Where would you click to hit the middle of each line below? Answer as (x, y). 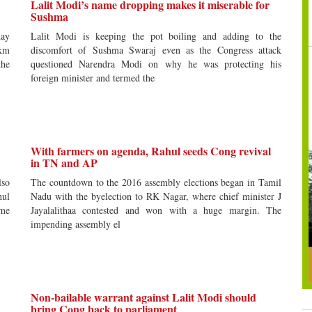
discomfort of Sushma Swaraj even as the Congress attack (156, 50)
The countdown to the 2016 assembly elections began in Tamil (156, 182)
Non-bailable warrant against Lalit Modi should (143, 297)
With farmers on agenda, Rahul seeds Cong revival (151, 151)
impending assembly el (76, 224)
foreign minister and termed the (93, 78)
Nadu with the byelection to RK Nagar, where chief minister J (156, 196)
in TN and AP (64, 163)
